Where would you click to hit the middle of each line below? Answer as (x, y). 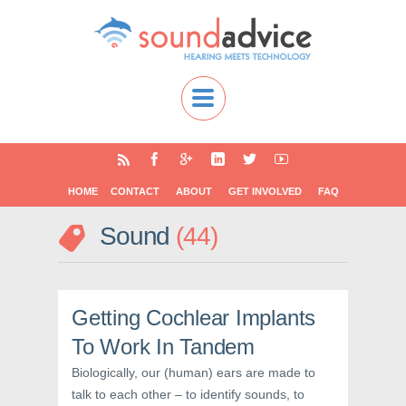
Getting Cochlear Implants (194, 318)
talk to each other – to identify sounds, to (188, 394)
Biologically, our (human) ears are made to (193, 372)
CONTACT (135, 191)
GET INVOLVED (265, 191)
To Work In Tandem (163, 347)
